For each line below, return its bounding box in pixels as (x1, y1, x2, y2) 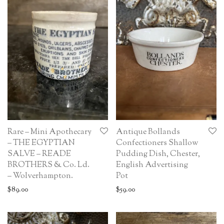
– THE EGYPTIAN (7, 137, 75, 149)
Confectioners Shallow (116, 137, 198, 149)
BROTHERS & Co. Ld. (7, 159, 89, 171)
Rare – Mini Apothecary (7, 126, 91, 138)
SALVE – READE (7, 148, 71, 160)
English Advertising (116, 159, 188, 171)
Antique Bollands (116, 126, 180, 138)
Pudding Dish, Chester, (116, 148, 200, 160)
